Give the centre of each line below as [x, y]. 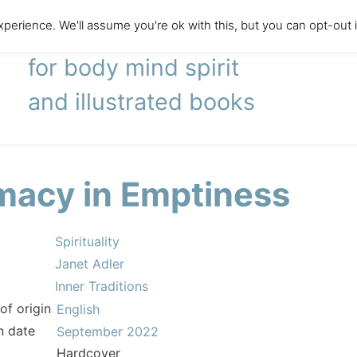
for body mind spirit [134, 67]
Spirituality [87, 241]
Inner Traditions [102, 286]
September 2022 [108, 332]
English [78, 310]
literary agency [109, 33]
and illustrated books [142, 102]
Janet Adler [90, 264]
